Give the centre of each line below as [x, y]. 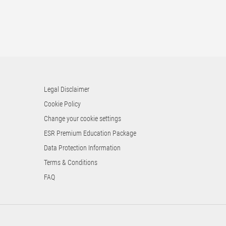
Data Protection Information [82, 148]
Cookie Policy [63, 104]
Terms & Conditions [71, 162]
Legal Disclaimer [67, 89]
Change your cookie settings [83, 118]
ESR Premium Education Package [90, 133]
